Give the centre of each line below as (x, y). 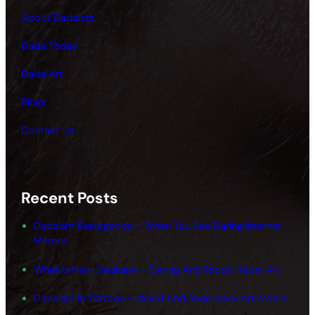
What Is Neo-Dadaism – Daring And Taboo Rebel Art (157, 270)
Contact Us (48, 130)
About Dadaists (58, 17)
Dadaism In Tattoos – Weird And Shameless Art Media (160, 298)
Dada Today (50, 45)
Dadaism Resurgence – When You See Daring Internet (158, 226)
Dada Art (43, 73)
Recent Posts (70, 198)
